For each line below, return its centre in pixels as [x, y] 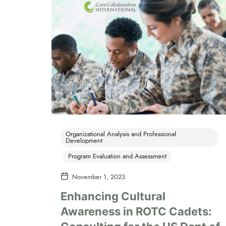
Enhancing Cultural [113, 196]
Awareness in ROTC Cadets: [136, 211]
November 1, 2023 [99, 177]
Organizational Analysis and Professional [121, 134]
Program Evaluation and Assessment [117, 157]
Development [84, 141]
